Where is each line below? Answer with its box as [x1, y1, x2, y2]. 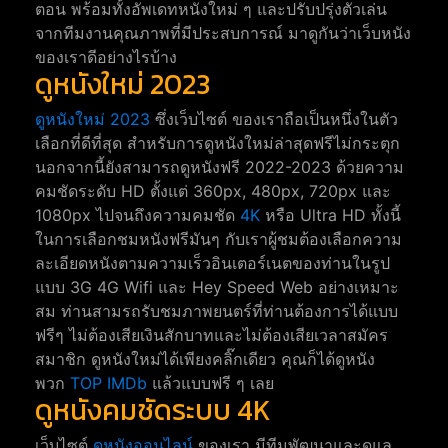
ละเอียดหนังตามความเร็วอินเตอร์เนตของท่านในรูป [35, 253, 390, 274]
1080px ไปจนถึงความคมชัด [35, 205, 240, 226]
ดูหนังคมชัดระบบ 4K [35, 389, 271, 432]
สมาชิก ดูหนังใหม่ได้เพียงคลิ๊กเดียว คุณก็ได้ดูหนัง [35, 349, 375, 370]
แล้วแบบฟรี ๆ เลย [147, 373, 274, 394]
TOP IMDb [70, 373, 147, 394]
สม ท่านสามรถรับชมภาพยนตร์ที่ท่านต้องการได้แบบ [35, 301, 398, 322]
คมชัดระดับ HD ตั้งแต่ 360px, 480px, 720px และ [35, 181, 391, 202]
